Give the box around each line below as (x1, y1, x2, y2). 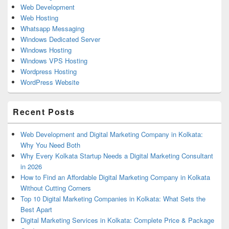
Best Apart (20, 204, 52, 214)
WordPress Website (20, 77, 79, 87)
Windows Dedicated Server (20, 34, 100, 44)
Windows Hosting (20, 44, 72, 55)
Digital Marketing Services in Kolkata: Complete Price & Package (20, 215, 214, 225)
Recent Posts (13, 105, 75, 118)
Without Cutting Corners (20, 182, 91, 193)
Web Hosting (20, 12, 58, 22)
